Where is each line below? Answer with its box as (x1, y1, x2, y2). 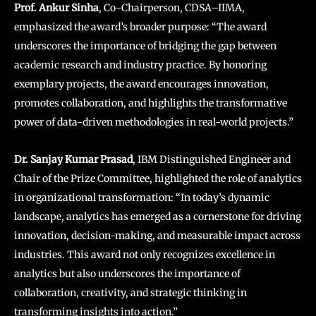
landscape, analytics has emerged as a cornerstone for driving (14, 209, 301, 223)
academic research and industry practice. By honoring (14, 58, 267, 71)
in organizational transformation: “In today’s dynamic (14, 190, 269, 204)
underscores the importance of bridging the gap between (14, 39, 276, 52)
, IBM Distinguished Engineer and (133, 152, 291, 166)
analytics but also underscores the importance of (14, 267, 241, 280)
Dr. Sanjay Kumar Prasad (14, 152, 133, 166)
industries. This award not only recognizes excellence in (14, 248, 275, 261)
